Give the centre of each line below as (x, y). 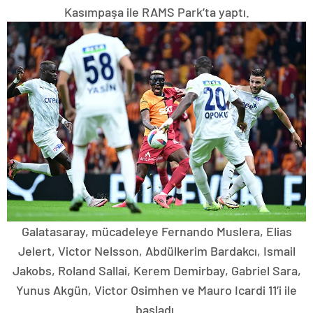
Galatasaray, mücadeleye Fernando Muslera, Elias (156, 231)
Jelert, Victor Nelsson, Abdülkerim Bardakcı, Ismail (156, 250)
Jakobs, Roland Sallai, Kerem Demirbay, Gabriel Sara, (156, 270)
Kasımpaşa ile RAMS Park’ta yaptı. (156, 12)
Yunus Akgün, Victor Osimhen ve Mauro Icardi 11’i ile (156, 290)
